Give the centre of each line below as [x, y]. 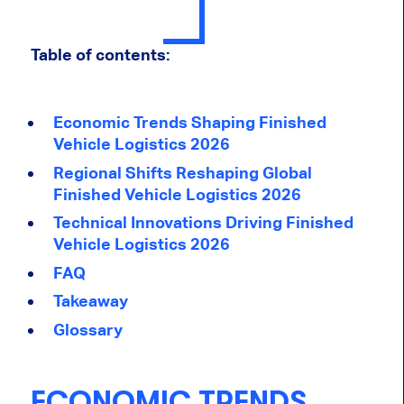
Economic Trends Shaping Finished [189, 123]
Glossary [87, 329]
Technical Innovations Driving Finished [203, 223]
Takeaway [90, 301]
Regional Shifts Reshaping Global [182, 172]
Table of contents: [100, 55]
